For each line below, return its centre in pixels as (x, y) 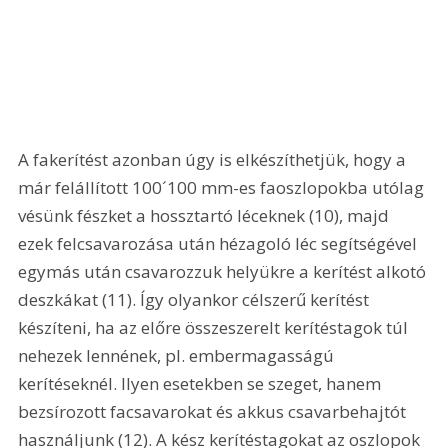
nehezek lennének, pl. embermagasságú (178, 356)
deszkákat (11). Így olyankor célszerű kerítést (196, 300)
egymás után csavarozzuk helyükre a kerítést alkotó (224, 272)
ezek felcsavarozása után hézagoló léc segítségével (220, 244)
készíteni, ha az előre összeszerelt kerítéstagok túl (215, 328)
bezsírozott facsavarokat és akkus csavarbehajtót (214, 412)
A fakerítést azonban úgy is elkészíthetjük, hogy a (214, 160)
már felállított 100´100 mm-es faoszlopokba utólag (223, 188)
